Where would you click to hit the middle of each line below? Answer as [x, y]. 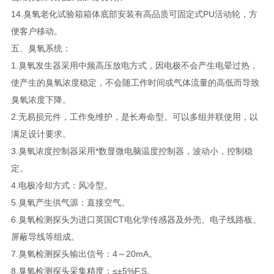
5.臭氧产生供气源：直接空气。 [70, 202]
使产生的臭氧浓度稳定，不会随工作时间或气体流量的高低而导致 [135, 82]
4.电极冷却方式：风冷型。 [61, 185]
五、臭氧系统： [41, 48]
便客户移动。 [36, 31]
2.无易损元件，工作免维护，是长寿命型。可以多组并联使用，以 [134, 117]
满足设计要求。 [41, 134]
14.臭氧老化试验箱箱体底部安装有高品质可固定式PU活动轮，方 [134, 14]
